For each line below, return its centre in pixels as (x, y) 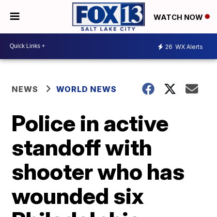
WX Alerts (188, 47)
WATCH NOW (179, 17)
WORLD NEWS (87, 89)
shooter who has (98, 171)
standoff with (82, 147)
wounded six (78, 195)
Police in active (90, 123)
